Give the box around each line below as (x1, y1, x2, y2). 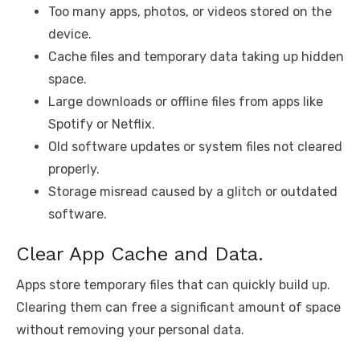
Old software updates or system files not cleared (48, 139, 342, 155)
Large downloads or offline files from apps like (48, 94, 323, 110)
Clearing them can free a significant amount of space (16, 300, 341, 316)
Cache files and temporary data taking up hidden (48, 49, 344, 65)
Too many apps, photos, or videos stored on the (48, 4, 332, 20)
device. (48, 27, 92, 43)
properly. (48, 162, 100, 178)
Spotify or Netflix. (48, 117, 155, 133)
